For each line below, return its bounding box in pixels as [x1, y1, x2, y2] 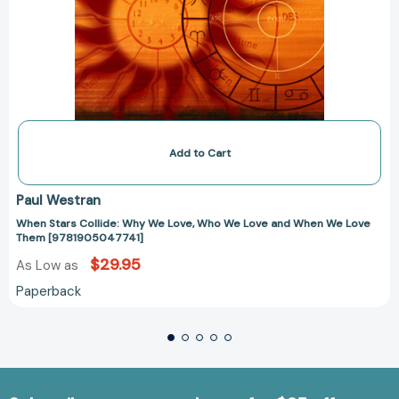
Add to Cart [168, 145, 231, 160]
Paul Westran [16, 191, 101, 209]
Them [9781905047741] [16, 230, 143, 245]
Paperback [16, 281, 81, 300]
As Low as [16, 256, 82, 274]
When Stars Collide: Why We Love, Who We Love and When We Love [16, 216, 370, 231]
